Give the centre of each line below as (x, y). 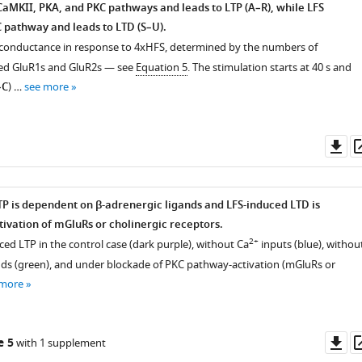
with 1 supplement (59, 343)
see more (46, 87)
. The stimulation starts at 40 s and (269, 67)
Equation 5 (161, 67)
